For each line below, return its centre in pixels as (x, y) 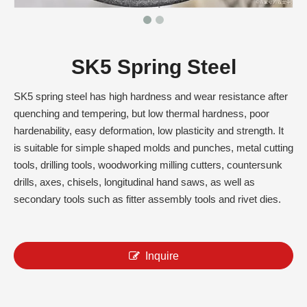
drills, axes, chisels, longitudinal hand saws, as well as (134, 182)
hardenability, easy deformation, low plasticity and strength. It (149, 131)
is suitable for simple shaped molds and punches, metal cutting (153, 148)
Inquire (162, 256)
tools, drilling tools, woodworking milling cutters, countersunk (148, 165)
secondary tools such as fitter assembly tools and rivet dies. (147, 199)
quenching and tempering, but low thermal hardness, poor (142, 113)
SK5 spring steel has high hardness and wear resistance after (151, 96)
